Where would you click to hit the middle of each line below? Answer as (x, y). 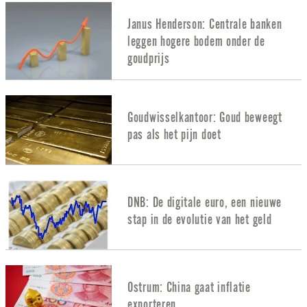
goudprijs (149, 59)
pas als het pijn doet (174, 134)
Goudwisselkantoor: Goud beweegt (205, 117)
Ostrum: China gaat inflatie (189, 287)
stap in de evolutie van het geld (200, 219)
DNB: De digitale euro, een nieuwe (205, 202)
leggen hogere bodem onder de (196, 42)
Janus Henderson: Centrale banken (205, 25)
